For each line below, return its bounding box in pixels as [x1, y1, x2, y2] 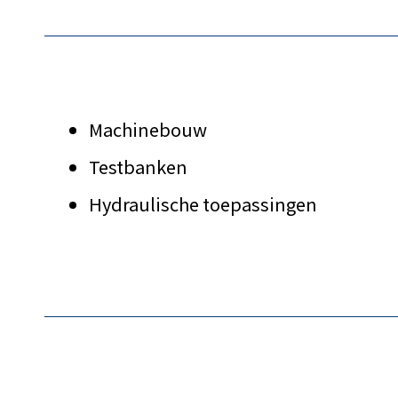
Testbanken [89, 154, 187, 180]
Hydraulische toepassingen [89, 191, 317, 218]
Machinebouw [89, 116, 207, 143]
